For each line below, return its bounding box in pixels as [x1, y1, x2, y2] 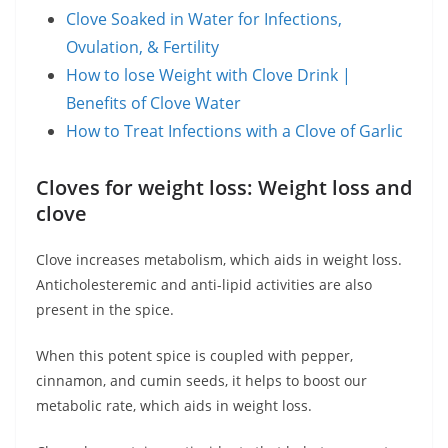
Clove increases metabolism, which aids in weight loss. [36, 250, 402, 270]
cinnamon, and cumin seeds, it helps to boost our [36, 371, 367, 391]
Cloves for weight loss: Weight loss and [36, 174, 412, 202]
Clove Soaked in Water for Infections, [66, 8, 342, 31]
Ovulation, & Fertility [66, 36, 219, 59]
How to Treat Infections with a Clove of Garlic [66, 120, 403, 143]
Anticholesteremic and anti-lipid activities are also [36, 275, 372, 295]
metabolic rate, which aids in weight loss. [36, 396, 312, 416]
